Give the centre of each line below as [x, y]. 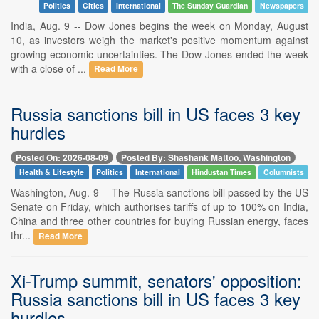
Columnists [283, 172]
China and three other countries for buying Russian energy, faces [159, 220]
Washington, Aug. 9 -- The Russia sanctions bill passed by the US [159, 192]
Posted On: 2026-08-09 [62, 157]
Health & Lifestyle [52, 172]
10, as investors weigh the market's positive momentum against [159, 40]
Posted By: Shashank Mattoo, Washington [206, 157]
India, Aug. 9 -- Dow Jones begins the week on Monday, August [159, 25]
